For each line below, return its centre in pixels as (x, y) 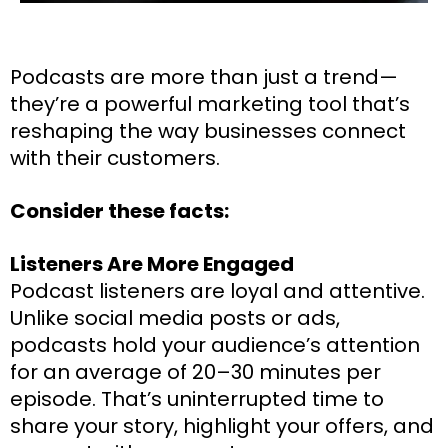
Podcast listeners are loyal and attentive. (217, 290)
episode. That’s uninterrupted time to (197, 398)
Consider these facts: (119, 210)
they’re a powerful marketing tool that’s (210, 103)
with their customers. (115, 157)
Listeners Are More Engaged (152, 263)
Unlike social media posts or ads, (175, 317)
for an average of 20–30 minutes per (195, 371)
